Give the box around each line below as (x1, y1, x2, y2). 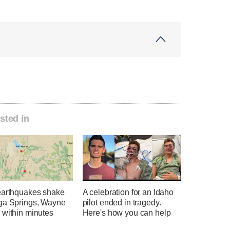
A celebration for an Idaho (82, 188, 174, 197)
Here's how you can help (82, 208, 171, 218)
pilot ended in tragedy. (82, 198, 161, 207)
